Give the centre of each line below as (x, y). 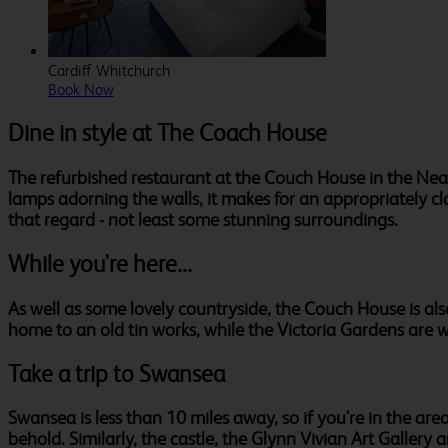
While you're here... (100, 263)
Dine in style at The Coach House (167, 132)
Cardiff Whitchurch (109, 71)
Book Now (81, 90)
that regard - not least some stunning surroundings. (203, 219)
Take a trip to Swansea (116, 373)
